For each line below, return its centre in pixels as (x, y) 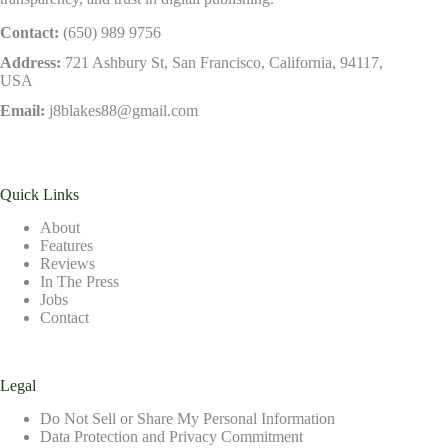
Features (66, 245)
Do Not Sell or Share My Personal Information (187, 418)
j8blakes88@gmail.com (123, 110)
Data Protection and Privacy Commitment (171, 436)
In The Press (79, 281)
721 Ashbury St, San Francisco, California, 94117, (224, 62)
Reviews (67, 263)
